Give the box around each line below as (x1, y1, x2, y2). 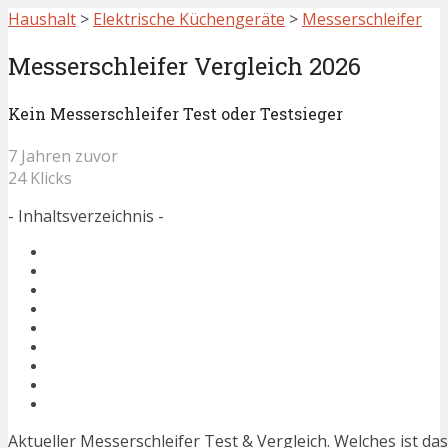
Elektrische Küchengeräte (93, 8, 285, 30)
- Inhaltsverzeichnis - (8, 205, 164, 228)
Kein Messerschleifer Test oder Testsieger (8, 103, 343, 125)
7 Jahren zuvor (8, 145, 118, 168)
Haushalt (8, 8, 76, 30)
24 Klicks (8, 167, 72, 190)
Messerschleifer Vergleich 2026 (8, 49, 361, 82)
